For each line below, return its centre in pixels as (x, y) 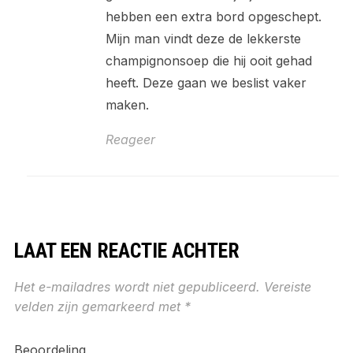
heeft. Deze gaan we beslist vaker (206, 83)
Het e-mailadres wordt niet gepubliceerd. (137, 287)
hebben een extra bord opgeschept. (213, 17)
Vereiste (287, 287)
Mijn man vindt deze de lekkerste (203, 39)
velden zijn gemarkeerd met (99, 307)
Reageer (130, 140)
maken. (127, 105)
